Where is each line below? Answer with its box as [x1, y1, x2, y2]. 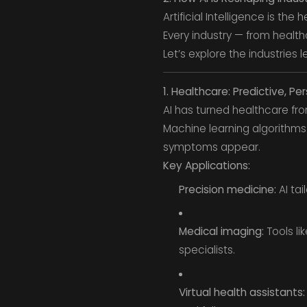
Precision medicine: [178, 182, 276, 197]
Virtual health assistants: [178, 284, 305, 299]
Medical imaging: [178, 224, 264, 239]
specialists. [178, 243, 235, 258]
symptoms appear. [162, 139, 260, 154]
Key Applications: [162, 158, 250, 173]
